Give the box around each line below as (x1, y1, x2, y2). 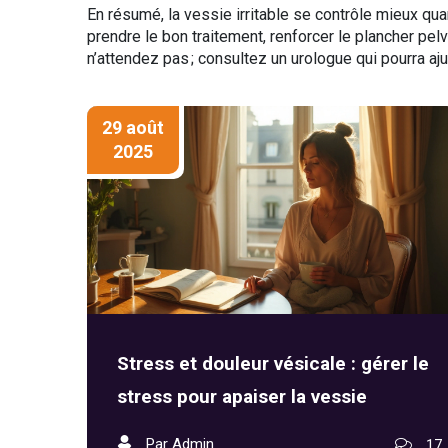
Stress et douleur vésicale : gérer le (117, 352, 429, 376)
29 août (102, 117, 164, 138)
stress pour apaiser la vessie (117, 385, 367, 409)
